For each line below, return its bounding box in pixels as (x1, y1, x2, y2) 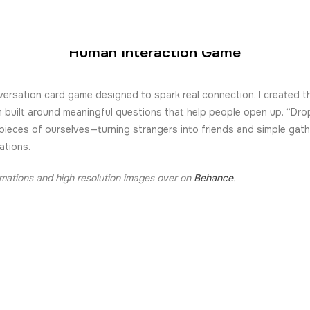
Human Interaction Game (69, 43, 241, 62)
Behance (194, 171, 234, 184)
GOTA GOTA (96, 16, 213, 42)
